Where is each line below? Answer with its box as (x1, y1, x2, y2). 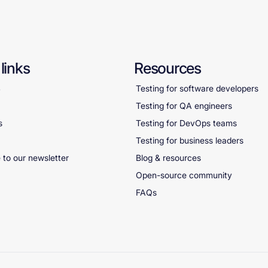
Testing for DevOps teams (136, 118, 237, 128)
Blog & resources (136, 153, 201, 163)
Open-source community (136, 170, 232, 180)
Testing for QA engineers (136, 100, 232, 111)
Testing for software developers (136, 83, 258, 93)
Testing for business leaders (136, 135, 243, 145)
